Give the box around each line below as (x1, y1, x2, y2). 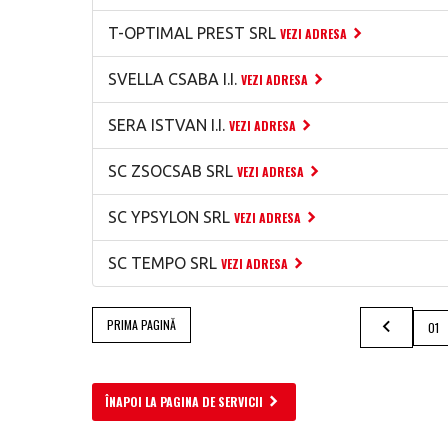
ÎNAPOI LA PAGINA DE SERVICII (105, 393, 263, 410)
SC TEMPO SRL (108, 254, 217, 272)
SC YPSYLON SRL (108, 208, 230, 226)
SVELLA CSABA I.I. (108, 70, 237, 88)
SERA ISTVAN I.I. (108, 116, 225, 134)
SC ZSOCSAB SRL (108, 162, 233, 180)
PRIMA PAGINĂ (107, 316, 176, 333)
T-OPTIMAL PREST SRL (108, 24, 276, 42)
